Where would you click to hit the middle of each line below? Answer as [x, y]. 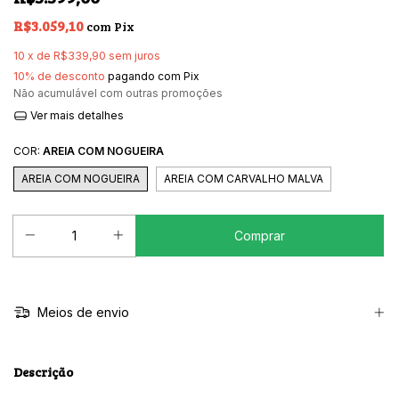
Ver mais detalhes [75, 115]
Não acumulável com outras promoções [118, 93]
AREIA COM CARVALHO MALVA [244, 178]
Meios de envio [81, 313]
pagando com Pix [152, 76]
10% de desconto [59, 76]
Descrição [43, 372]
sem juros [134, 56]
